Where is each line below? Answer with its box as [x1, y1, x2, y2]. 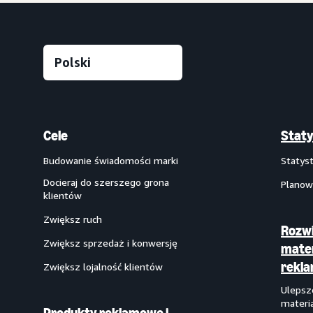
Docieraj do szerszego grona [43, 176, 169, 188]
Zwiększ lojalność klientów [43, 261, 163, 272]
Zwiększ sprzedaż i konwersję [43, 237, 177, 249]
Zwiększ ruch [43, 213, 102, 225]
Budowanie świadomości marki [43, 154, 178, 166]
